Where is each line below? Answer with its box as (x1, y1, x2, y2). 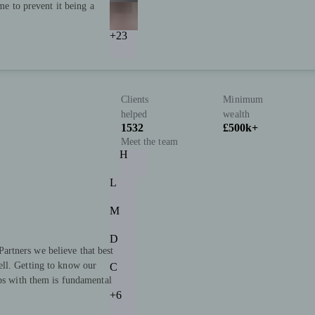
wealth (223, 109, 250, 120)
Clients (120, 94, 149, 105)
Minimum (223, 94, 264, 105)
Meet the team (120, 136, 178, 148)
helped (120, 109, 148, 120)
